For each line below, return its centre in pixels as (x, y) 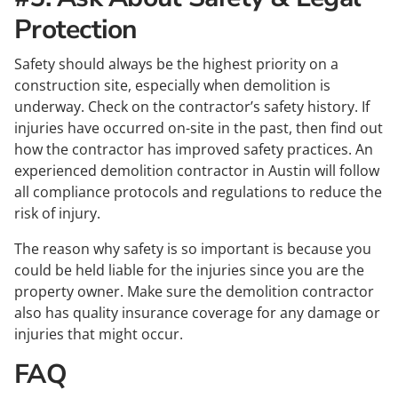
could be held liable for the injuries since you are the (189, 270)
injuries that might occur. (99, 334)
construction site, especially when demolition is (172, 85)
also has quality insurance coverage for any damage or (197, 313)
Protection (76, 30)
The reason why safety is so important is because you (193, 249)
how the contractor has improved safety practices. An (194, 149)
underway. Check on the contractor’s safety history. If (192, 107)
